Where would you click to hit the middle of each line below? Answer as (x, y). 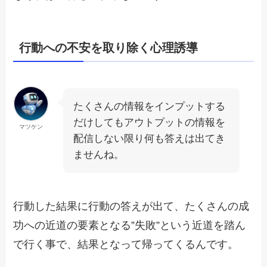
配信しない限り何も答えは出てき (150, 138)
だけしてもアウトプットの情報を (150, 122)
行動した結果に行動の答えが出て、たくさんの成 (131, 206)
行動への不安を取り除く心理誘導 (109, 48)
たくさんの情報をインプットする (150, 106)
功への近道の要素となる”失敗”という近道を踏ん (130, 225)
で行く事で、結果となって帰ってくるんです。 (126, 244)
